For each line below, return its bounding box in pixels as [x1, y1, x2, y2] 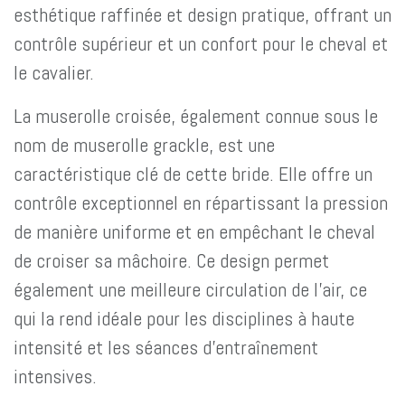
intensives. [14, 363, 97, 389]
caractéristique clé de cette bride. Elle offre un [14, 161, 372, 186]
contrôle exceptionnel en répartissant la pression [14, 190, 388, 215]
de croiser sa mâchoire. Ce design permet [14, 248, 329, 273]
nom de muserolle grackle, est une [14, 132, 275, 157]
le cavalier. [14, 60, 94, 85]
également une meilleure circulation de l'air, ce [14, 277, 367, 302]
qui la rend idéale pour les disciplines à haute [14, 306, 354, 331]
